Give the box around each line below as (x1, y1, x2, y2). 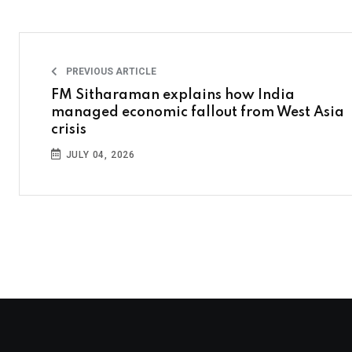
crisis (51, 122, 86, 137)
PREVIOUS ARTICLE (64, 65, 156, 77)
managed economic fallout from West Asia (51, 104, 344, 119)
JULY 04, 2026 (62, 148, 136, 160)
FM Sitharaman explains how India (51, 87, 295, 102)
